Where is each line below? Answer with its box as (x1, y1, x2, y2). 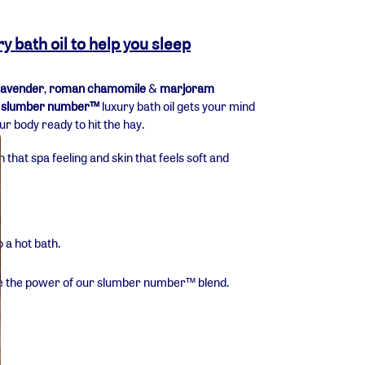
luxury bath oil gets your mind (99, 97, 255, 114)
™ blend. (186, 274, 229, 291)
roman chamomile (49, 79, 146, 96)
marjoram (160, 79, 214, 96)
